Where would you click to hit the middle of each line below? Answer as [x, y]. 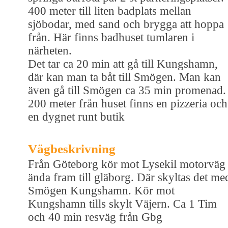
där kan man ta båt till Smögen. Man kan [124, 77]
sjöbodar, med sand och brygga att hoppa [126, 24]
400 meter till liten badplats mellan [110, 11]
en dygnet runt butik [76, 117]
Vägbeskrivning [72, 149]
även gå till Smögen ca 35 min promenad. [127, 90]
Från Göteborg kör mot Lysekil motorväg [127, 164]
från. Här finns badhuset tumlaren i [111, 37]
